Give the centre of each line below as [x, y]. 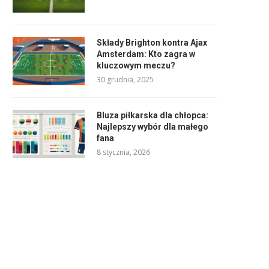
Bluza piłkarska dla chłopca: [153, 115]
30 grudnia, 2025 [125, 79]
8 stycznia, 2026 [123, 152]
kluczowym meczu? [136, 65]
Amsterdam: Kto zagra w [146, 54]
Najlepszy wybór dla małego [153, 126]
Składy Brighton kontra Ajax [152, 42]
